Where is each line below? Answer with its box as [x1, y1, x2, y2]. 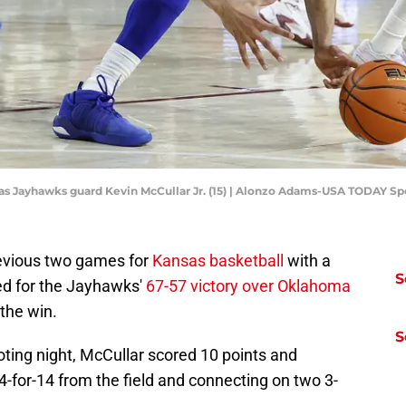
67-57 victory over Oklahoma [146, 276, 351, 296]
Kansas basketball [152, 251, 284, 271]
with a [284, 251, 331, 271]
